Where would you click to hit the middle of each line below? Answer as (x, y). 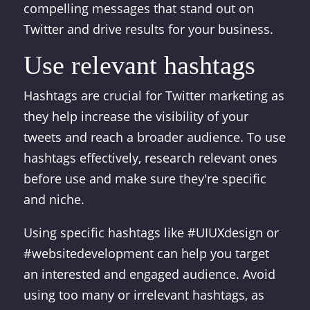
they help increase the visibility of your (136, 116)
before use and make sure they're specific (145, 179)
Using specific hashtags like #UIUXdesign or (151, 232)
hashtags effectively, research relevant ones (150, 158)
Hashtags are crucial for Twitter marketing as (154, 95)
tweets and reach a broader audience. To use (154, 137)
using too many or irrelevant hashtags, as (144, 295)
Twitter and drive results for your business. (148, 29)
